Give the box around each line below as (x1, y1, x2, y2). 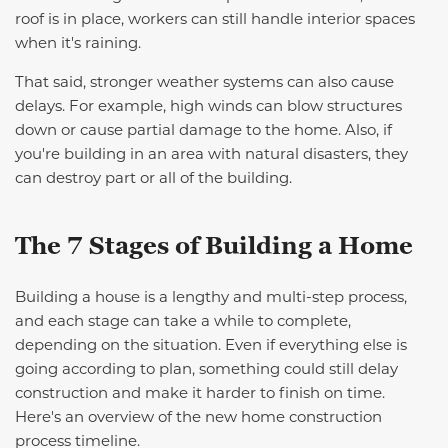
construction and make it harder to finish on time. (15, 382, 385, 402)
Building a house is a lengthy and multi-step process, (15, 286, 407, 306)
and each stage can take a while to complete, (15, 310, 351, 330)
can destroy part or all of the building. (15, 167, 292, 187)
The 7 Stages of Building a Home (15, 232, 413, 261)
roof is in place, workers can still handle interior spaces (15, 8, 415, 28)
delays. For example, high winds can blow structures (15, 95, 402, 115)
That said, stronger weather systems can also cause (15, 71, 394, 91)
